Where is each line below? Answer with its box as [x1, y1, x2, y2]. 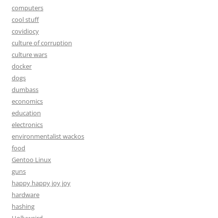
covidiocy [12, 27, 39, 36]
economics [12, 97, 43, 106]
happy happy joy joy [12, 179, 71, 187]
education [12, 109, 41, 117]
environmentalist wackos [12, 132, 84, 141]
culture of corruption [12, 38, 72, 47]
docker [12, 62, 32, 71]
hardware [12, 190, 39, 199]
